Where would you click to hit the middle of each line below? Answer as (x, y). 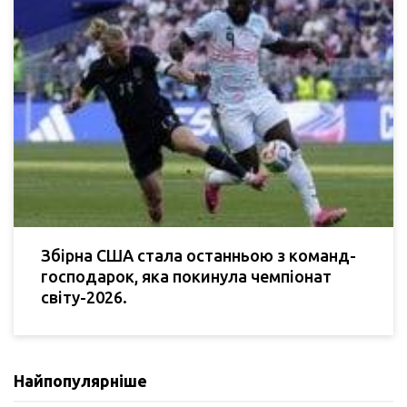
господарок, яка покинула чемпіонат (186, 276)
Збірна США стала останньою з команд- (199, 255)
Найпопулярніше (80, 380)
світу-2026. (84, 297)
